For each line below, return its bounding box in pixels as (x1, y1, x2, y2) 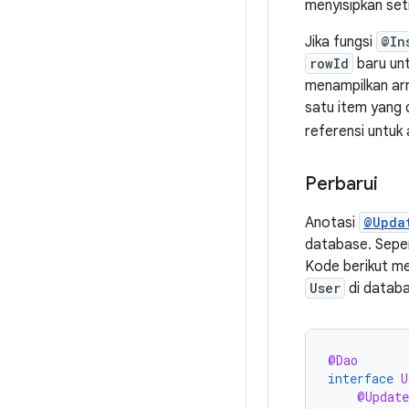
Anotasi (305, 214, 359, 232)
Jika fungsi (305, 33, 376, 51)
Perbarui (305, 173, 378, 195)
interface (328, 370, 393, 387)
